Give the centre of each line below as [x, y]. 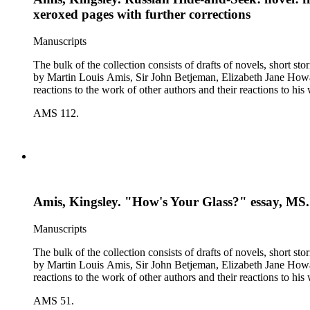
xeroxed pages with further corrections [142, 14]
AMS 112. [56, 113]
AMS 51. [54, 301]
